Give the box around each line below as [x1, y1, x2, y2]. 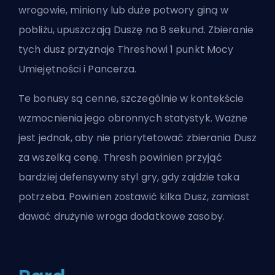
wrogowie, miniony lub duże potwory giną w [18, 2, 229, 17]
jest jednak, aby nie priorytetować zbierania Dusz [18, 130, 257, 145]
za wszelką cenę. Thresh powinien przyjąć [18, 150, 222, 165]
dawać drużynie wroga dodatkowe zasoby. [18, 209, 225, 223]
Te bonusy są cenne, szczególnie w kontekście [18, 91, 244, 106]
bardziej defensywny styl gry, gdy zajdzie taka [18, 169, 239, 184]
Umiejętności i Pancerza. [18, 61, 137, 76]
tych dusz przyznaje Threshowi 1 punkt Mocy [18, 42, 234, 56]
